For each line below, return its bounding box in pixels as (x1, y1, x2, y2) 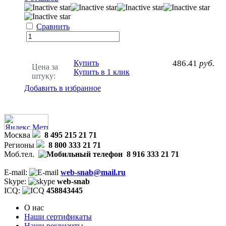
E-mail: (4, 167, 29, 177)
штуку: (32, 71, 55, 80)
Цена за (32, 62, 58, 71)
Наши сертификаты (24, 212, 92, 221)
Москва (4, 130, 30, 139)
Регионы (4, 140, 34, 149)
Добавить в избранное (24, 83, 101, 92)
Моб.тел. (4, 149, 34, 158)
